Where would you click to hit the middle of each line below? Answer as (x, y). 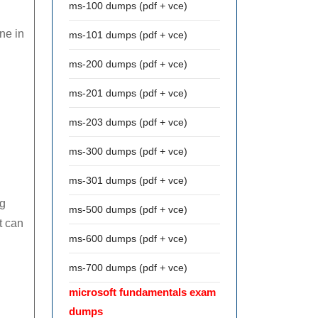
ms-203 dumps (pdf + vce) (128, 122)
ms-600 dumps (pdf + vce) (128, 238)
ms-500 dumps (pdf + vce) (128, 209)
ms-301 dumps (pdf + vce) (128, 180)
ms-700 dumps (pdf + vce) (128, 268)
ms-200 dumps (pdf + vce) (128, 64)
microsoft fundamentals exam (142, 292)
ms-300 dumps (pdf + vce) (128, 151)
